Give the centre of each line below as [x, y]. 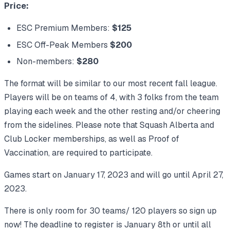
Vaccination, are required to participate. [78, 153]
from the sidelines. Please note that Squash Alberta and [109, 125]
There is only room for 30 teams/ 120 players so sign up [110, 211]
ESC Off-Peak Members [63, 45]
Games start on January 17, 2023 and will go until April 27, [114, 175]
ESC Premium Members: [64, 28]
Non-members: [46, 62]
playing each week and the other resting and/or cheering [112, 111]
